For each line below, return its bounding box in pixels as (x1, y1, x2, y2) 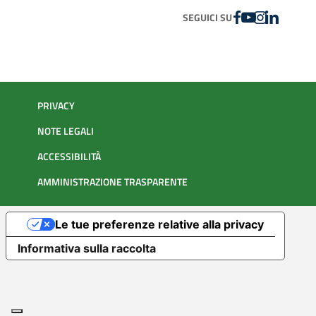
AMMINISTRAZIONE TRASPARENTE (37, 174, 188, 190)
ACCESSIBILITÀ (37, 149, 101, 165)
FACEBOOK (231, 8, 286, 25)
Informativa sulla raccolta (18, 241, 156, 256)
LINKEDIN (267, 8, 314, 25)
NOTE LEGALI (37, 123, 94, 140)
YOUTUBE (243, 8, 291, 25)
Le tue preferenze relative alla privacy (54, 217, 264, 232)
